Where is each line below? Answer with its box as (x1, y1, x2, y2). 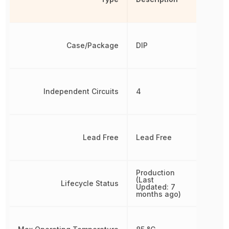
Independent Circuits (43, 86, 119, 96)
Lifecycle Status (61, 178, 119, 188)
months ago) (136, 189, 181, 198)
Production (136, 168, 175, 177)
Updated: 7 (136, 182, 176, 191)
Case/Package (66, 40, 119, 50)
